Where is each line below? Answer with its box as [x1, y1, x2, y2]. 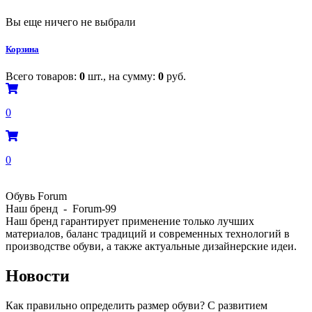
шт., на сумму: [85, 70, 158, 83]
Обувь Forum [6, 190, 67, 203]
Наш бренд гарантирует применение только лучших [6, 215, 254, 228]
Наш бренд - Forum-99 [6, 203, 116, 215]
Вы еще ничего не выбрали [6, 16, 136, 29]
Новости [6, 267, 70, 286]
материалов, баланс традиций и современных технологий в [6, 228, 290, 240]
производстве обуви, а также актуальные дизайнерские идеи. [6, 240, 297, 253]
